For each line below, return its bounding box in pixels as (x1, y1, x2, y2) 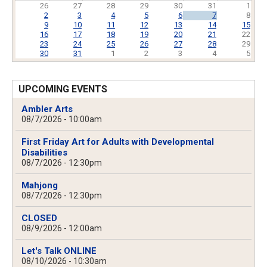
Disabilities (21, 147, 67, 159)
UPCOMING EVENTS (18, 83, 107, 95)
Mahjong (21, 180, 58, 191)
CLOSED (21, 213, 57, 224)
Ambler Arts (21, 104, 73, 115)
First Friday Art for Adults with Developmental (21, 136, 214, 148)
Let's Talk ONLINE (21, 246, 97, 257)
